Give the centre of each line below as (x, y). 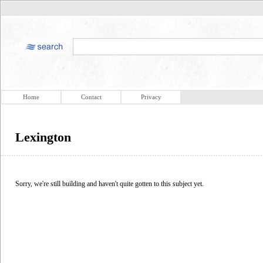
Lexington (43, 137)
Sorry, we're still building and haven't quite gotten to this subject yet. (109, 183)
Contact (91, 97)
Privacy (151, 97)
